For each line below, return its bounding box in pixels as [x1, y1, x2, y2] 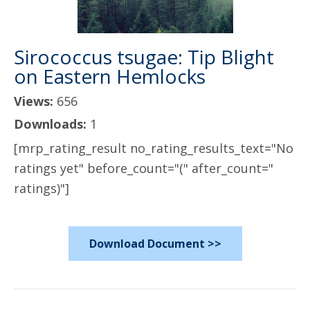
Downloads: [14, 116, 90, 132]
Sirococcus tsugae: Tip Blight [14, 44, 274, 70]
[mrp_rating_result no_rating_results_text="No [14, 140, 293, 156]
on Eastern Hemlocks [14, 63, 206, 89]
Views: [14, 93, 57, 109]
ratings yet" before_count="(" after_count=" [14, 160, 273, 176]
